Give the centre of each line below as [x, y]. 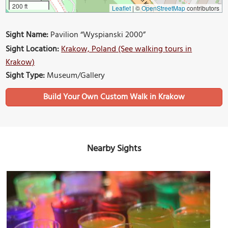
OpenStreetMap [163, 8]
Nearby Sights [114, 149]
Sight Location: [33, 50]
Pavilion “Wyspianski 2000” [97, 35]
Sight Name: [27, 35]
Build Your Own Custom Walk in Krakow [114, 97]
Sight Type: [25, 76]
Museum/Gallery [75, 76]
